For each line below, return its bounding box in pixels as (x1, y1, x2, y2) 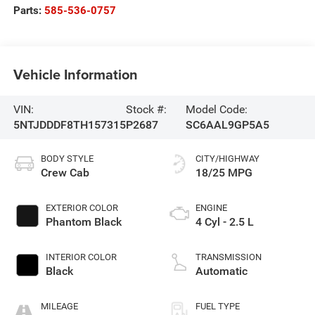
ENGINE (195, 202, 227, 214)
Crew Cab (40, 166, 89, 180)
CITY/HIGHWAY (195, 153, 259, 165)
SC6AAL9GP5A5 (185, 118, 269, 132)
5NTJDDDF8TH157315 (13, 118, 126, 132)
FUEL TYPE (195, 301, 240, 312)
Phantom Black (45, 215, 122, 229)
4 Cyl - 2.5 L (195, 215, 254, 229)
